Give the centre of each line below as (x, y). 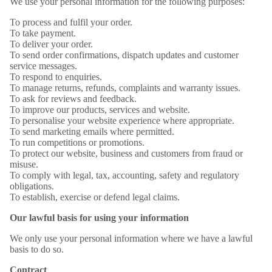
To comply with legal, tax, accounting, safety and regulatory (124, 175)
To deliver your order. (51, 44)
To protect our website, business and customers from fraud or (126, 153)
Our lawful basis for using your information (99, 218)
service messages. (43, 66)
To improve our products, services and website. (100, 110)
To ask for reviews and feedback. (73, 99)
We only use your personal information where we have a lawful (131, 238)
